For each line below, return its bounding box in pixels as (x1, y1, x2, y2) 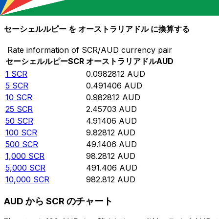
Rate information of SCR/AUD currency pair (7, 45, 172, 55)
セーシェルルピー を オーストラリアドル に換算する (4, 23, 190, 34)
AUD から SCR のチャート (4, 195, 113, 207)
